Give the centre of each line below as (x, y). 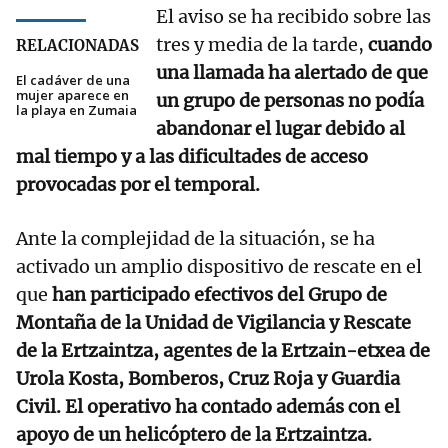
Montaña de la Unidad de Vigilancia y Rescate (213, 323)
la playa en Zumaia (76, 110)
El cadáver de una (73, 80)
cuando (400, 45)
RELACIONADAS (77, 46)
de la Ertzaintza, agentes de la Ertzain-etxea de (223, 351)
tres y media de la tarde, (262, 45)
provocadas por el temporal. (138, 185)
